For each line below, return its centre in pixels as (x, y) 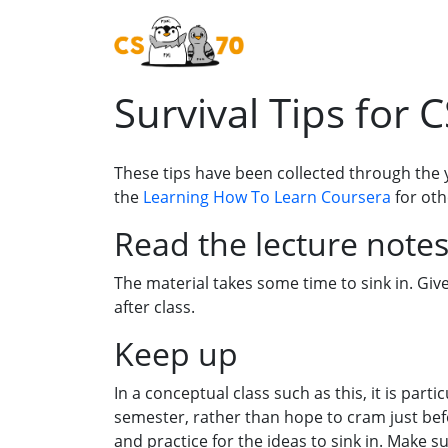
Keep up (176, 354)
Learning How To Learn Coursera (267, 197)
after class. (154, 307)
